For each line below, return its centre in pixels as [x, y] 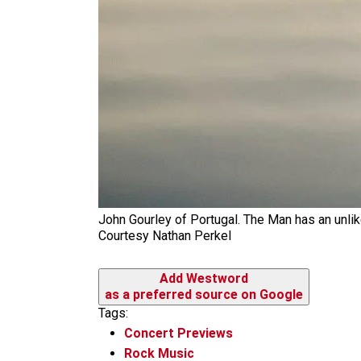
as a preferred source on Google [204, 295]
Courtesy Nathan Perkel [165, 236]
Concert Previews [178, 333]
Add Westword [204, 278]
